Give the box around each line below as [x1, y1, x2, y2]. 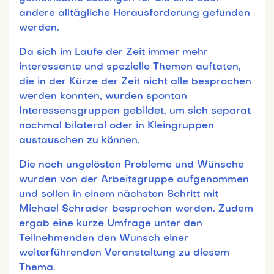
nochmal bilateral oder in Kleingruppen [19, 120, 214, 131]
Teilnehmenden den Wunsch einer [19, 233, 188, 243]
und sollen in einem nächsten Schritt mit [19, 189, 218, 199]
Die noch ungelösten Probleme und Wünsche [19, 160, 244, 170]
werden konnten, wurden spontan [19, 91, 187, 102]
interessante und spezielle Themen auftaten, [19, 62, 241, 72]
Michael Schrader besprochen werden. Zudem [19, 204, 253, 214]
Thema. [19, 262, 56, 273]
